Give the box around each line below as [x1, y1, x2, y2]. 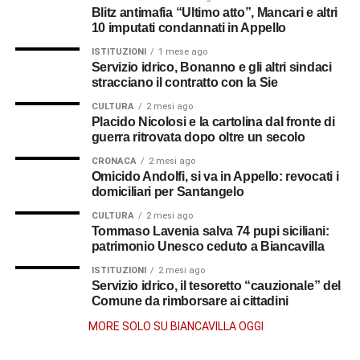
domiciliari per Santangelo [91, 184, 244, 198]
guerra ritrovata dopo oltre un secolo [91, 129, 305, 144]
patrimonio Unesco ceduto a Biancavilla [91, 239, 325, 253]
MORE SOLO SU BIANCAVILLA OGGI [88, 319, 264, 333]
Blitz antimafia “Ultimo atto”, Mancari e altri [91, 5, 337, 19]
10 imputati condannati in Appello [91, 20, 287, 35]
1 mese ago [157, 46, 207, 57]
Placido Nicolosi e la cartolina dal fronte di [91, 114, 335, 129]
